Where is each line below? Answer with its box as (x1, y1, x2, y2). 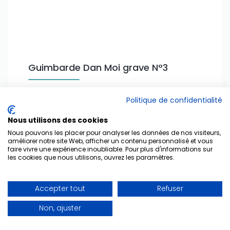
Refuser (157, 184, 183, 194)
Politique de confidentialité (126, 95, 222, 105)
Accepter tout (35, 184, 85, 194)
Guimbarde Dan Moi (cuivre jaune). (28, 90, 157, 101)
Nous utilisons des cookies (8, 116, 108, 125)
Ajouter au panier (39, 157, 102, 168)
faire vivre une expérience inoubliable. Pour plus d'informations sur (8, 145, 213, 154)
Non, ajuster (39, 203, 81, 213)
